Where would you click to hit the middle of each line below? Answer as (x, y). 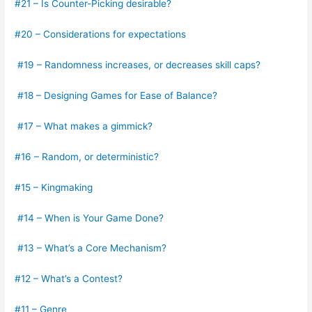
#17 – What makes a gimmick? (84, 126)
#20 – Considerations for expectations (101, 34)
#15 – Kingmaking (54, 187)
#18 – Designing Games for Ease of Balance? (116, 96)
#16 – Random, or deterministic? (87, 156)
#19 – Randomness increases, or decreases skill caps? (138, 65)
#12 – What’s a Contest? (69, 279)
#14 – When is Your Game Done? (89, 218)
